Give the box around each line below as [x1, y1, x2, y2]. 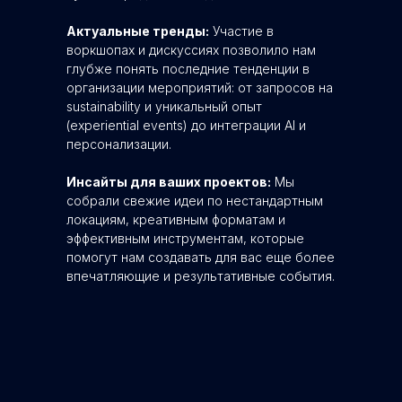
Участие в [209, 23, 274, 39]
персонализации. [66, 136, 171, 152]
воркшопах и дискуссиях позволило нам [66, 42, 316, 57]
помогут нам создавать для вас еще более [66, 249, 335, 265]
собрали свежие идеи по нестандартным [66, 193, 323, 208]
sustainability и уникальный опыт [66, 99, 262, 114]
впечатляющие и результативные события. [66, 268, 335, 284]
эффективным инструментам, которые [66, 231, 304, 246]
